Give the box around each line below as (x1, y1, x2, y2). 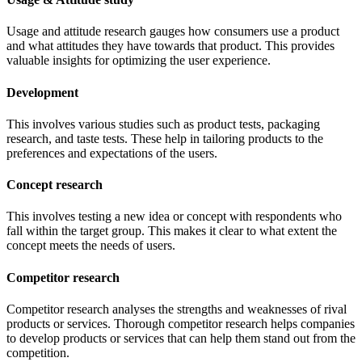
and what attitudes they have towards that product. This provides (6, 39, 335, 53)
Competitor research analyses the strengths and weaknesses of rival (6, 301, 347, 316)
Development (6, 85, 78, 99)
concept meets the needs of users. (6, 238, 179, 253)
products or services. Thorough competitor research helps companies (6, 316, 355, 330)
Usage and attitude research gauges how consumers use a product (6, 24, 339, 39)
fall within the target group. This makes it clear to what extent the (6, 224, 337, 238)
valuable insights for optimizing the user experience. (6, 53, 274, 68)
